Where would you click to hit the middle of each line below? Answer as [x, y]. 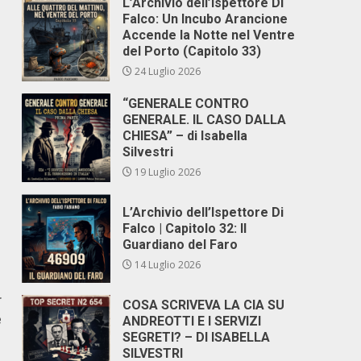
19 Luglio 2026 [167, 172]
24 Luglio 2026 [167, 71]
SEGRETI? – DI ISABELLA [197, 337]
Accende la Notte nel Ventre [209, 35]
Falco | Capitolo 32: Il [185, 228]
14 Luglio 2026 [167, 265]
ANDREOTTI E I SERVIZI [192, 321]
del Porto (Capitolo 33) [192, 51]
